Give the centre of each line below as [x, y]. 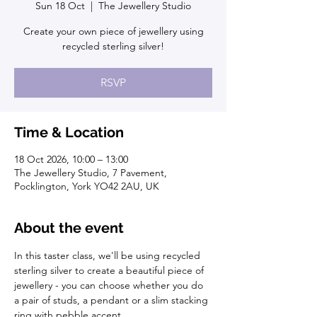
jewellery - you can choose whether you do [110, 286]
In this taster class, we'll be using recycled [109, 256]
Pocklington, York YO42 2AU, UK [87, 186]
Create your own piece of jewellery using [113, 31]
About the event [69, 228]
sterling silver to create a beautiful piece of [110, 271]
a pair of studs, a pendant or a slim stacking [113, 300]
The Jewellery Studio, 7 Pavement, [91, 173]
